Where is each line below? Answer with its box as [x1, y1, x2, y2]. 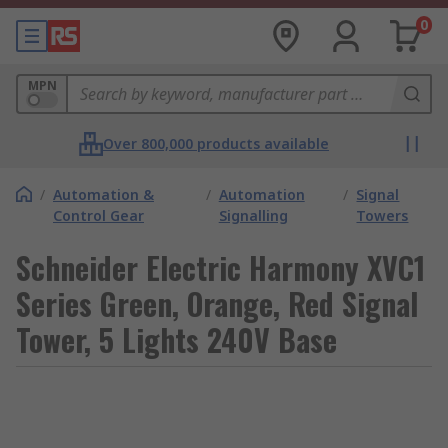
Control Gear [53, 206, 144, 225]
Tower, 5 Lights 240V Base [16, 317, 337, 362]
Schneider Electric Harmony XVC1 [16, 245, 425, 290]
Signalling [218, 206, 288, 225]
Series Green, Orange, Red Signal [16, 281, 418, 326]
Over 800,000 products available [103, 134, 329, 153]
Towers [356, 206, 409, 225]
